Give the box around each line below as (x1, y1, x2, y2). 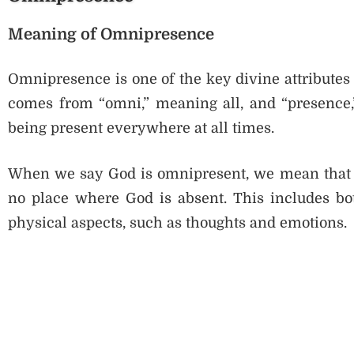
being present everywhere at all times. (8, 120, 274, 137)
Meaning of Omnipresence (8, 25, 214, 44)
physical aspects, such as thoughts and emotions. (8, 215, 347, 232)
